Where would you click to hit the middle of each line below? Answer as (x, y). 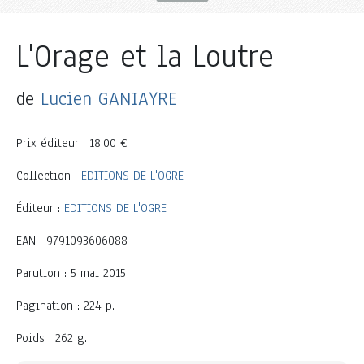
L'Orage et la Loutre (145, 56)
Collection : (49, 175)
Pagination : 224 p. (65, 305)
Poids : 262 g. (52, 338)
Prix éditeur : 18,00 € (71, 143)
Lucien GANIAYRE (109, 98)
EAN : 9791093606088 (72, 240)
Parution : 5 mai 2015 (71, 273)
